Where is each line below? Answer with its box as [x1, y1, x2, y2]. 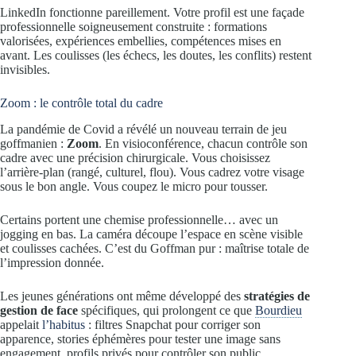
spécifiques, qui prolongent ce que [78, 303, 255, 317]
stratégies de [244, 288, 310, 303]
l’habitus [42, 317, 85, 331]
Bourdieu [255, 303, 302, 317]
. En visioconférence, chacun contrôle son [99, 136, 308, 150]
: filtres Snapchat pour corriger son [85, 317, 261, 331]
